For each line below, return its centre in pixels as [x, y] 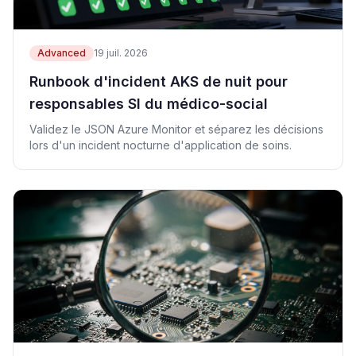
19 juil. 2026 [121, 53]
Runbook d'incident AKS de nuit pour [159, 81]
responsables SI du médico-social [149, 104]
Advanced [62, 53]
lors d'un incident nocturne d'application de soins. [161, 145]
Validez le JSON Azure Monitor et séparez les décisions [176, 129]
